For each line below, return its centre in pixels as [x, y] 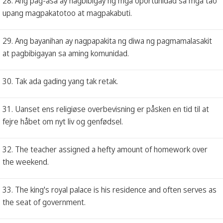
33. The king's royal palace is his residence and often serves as [110, 189]
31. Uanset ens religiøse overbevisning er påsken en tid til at [106, 109]
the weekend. [26, 162]
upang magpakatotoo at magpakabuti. [67, 13]
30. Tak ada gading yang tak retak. [60, 81]
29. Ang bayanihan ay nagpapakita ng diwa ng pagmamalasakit [107, 41]
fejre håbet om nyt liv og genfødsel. [63, 121]
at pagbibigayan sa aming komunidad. [66, 53]
